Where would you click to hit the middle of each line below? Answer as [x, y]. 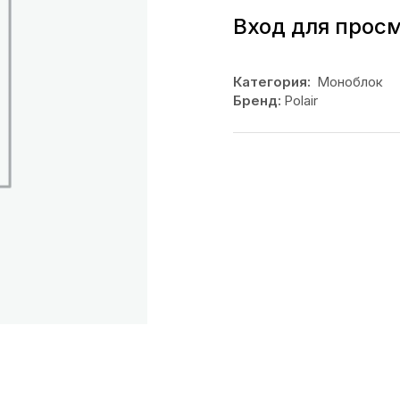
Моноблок [350, 82]
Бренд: [257, 100]
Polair [300, 100]
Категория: [271, 82]
